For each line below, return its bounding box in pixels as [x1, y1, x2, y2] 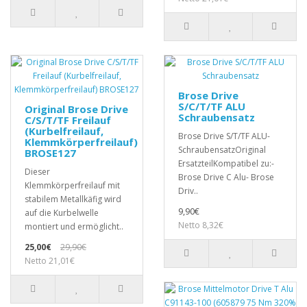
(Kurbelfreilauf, [25, 124, 103, 138]
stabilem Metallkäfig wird [25, 193, 121, 206]
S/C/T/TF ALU [178, 99, 245, 114]
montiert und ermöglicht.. [25, 221, 123, 233]
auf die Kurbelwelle [25, 207, 99, 219]
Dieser [25, 166, 50, 178]
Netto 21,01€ [25, 255, 75, 267]
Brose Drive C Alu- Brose [178, 171, 274, 184]
